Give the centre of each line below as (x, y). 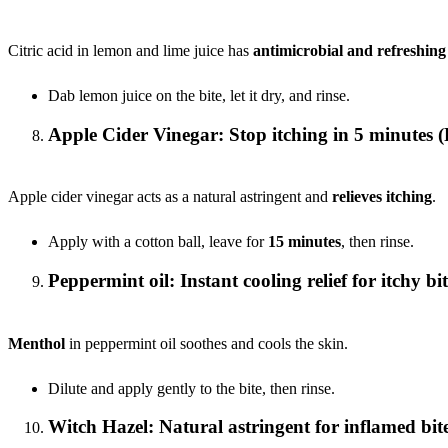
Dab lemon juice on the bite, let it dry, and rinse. (199, 95)
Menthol (36, 343)
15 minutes (304, 242)
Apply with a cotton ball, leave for (158, 242)
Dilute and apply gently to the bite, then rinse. (191, 388)
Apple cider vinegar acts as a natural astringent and (170, 197)
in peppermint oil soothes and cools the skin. (206, 343)
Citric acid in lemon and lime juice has (130, 50)
